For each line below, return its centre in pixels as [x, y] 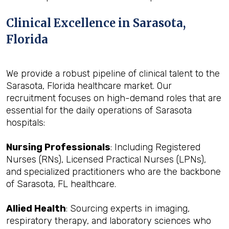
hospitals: [26, 123]
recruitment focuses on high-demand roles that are [114, 98]
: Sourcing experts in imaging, [128, 209]
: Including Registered [155, 147]
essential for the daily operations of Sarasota [99, 110]
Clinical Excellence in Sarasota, [96, 23]
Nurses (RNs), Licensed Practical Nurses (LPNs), [106, 159]
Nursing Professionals [58, 147]
